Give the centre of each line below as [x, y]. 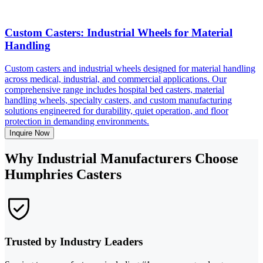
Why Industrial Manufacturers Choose [122, 158]
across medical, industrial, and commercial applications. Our [116, 79]
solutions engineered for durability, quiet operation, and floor [117, 110]
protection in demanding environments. [77, 121]
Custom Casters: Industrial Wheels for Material [119, 32]
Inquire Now [29, 133]
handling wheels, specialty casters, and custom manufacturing [118, 100]
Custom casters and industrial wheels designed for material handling [130, 68]
